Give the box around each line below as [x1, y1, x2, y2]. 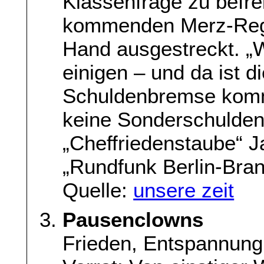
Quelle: [62, 179, 134, 202]
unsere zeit [133, 179, 235, 202]
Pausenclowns [62, 208, 204, 232]
